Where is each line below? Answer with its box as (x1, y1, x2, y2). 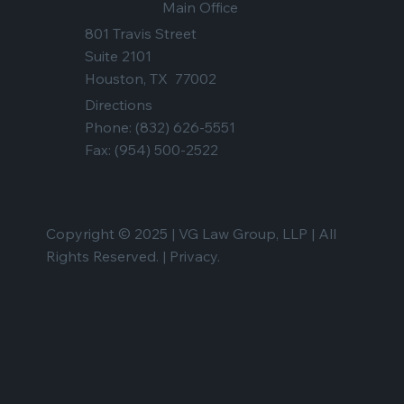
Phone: (84, 117, 132, 136)
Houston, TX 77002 (84, 69, 216, 87)
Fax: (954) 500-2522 (84, 140, 218, 159)
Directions (84, 95, 152, 114)
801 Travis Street (84, 23, 197, 42)
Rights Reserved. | (45, 247, 170, 266)
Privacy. (169, 247, 220, 266)
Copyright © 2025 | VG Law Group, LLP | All (45, 225, 336, 243)
